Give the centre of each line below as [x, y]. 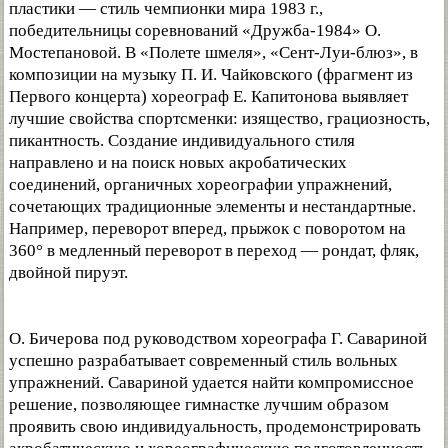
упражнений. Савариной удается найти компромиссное [211, 382]
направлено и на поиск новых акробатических [178, 162]
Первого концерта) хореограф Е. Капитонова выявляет [208, 96]
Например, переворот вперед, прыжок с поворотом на [207, 228]
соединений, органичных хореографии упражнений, [200, 184]
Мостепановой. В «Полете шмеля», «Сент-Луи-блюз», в [213, 52]
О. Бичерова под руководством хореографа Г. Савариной [218, 338]
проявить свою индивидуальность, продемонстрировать [215, 426]
